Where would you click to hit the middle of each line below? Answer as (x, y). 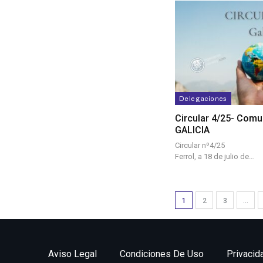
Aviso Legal (73, 254)
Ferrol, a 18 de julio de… (215, 157)
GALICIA (192, 130)
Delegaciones (203, 99)
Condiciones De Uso (162, 254)
